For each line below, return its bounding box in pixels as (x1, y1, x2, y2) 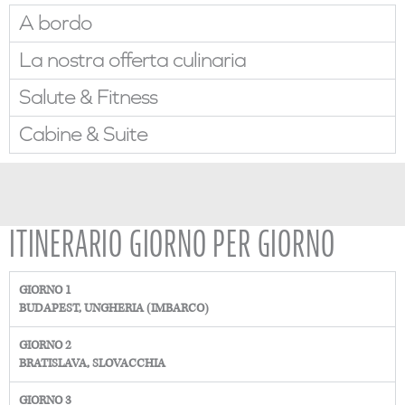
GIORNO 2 (19, 338, 71, 353)
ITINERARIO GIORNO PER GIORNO (9, 220, 335, 269)
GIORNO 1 (19, 283, 71, 298)
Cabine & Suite (19, 123, 147, 147)
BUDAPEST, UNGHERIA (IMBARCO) (19, 301, 209, 316)
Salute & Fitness (19, 86, 157, 110)
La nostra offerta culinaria (19, 49, 246, 73)
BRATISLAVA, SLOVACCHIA (19, 356, 165, 372)
